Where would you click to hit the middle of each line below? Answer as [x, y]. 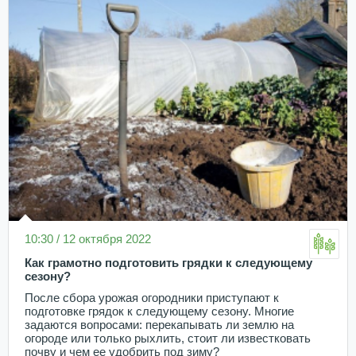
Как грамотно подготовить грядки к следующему [168, 263]
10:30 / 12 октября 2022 [88, 239]
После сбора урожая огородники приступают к [152, 298]
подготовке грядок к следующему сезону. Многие [159, 312]
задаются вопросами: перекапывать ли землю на [159, 325]
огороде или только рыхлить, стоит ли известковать [168, 339]
